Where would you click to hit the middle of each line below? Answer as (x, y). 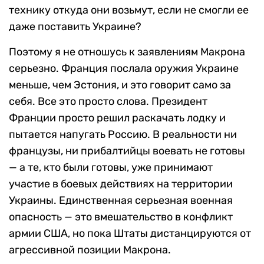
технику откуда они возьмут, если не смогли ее (129, 10)
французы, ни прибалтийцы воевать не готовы (127, 151)
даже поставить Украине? (75, 26)
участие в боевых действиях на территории (121, 184)
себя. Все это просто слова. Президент (108, 101)
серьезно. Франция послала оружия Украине (124, 68)
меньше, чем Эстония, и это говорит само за (120, 85)
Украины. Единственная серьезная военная (121, 200)
